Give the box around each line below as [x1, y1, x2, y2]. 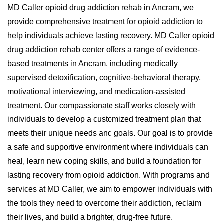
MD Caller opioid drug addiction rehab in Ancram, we [7, 3, 194, 12]
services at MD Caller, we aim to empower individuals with [7, 184, 212, 193]
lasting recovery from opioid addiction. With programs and [7, 170, 210, 179]
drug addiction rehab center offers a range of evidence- [7, 45, 200, 54]
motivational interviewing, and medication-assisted [7, 87, 185, 96]
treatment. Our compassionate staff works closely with [7, 101, 196, 110]
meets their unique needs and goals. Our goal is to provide [7, 128, 213, 137]
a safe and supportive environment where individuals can [7, 142, 208, 151]
